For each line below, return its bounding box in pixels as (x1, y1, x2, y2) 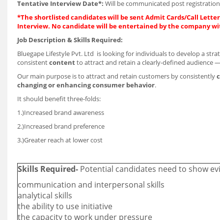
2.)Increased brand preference (17, 122, 105, 131)
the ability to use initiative (18, 201, 112, 212)
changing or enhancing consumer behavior (17, 81, 155, 89)
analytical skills (18, 190, 72, 201)
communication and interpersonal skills (18, 179, 165, 190)
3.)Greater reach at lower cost (17, 136, 103, 144)
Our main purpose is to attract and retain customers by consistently (17, 72, 217, 81)
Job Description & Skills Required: (17, 35, 123, 44)
